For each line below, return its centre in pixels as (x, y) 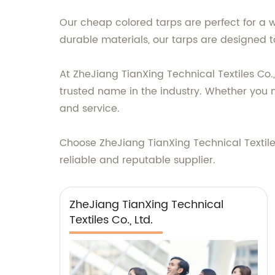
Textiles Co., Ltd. (111, 220)
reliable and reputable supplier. (137, 160)
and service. (90, 108)
